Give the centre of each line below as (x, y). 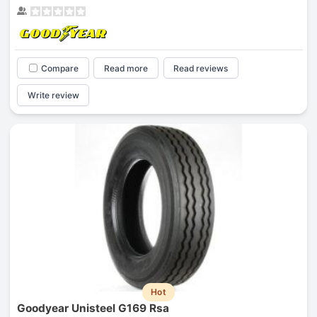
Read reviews (201, 68)
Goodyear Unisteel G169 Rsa (93, 309)
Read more (126, 68)
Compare (59, 68)
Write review (53, 96)
